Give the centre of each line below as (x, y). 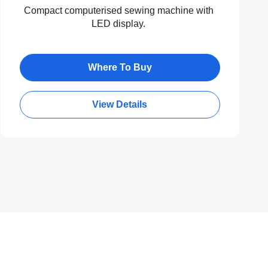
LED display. (119, 23)
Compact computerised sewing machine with (118, 10)
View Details (120, 104)
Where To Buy (120, 67)
